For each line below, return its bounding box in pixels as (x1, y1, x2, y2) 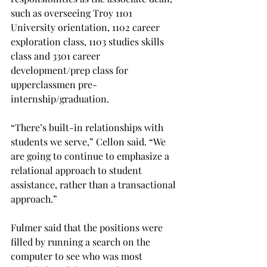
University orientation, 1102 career (11, 21, 162, 34)
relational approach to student (11, 164, 144, 177)
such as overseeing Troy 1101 (11, 7, 135, 20)
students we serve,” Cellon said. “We (11, 135, 168, 148)
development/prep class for (11, 64, 131, 77)
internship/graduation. (11, 92, 109, 105)
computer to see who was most (11, 250, 145, 263)
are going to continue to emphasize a (11, 150, 172, 163)
